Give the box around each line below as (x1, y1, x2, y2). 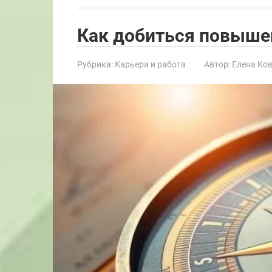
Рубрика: (77, 59, 113, 69)
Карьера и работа (115, 59, 186, 69)
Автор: (204, 59, 230, 69)
